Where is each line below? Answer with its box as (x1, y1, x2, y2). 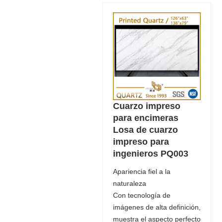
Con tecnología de (112, 191, 170, 199)
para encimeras (112, 112, 178, 123)
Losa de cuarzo (112, 124, 178, 135)
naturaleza (112, 179, 146, 187)
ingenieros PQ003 (112, 148, 188, 159)
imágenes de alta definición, (112, 203, 201, 211)
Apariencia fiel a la (112, 167, 170, 175)
